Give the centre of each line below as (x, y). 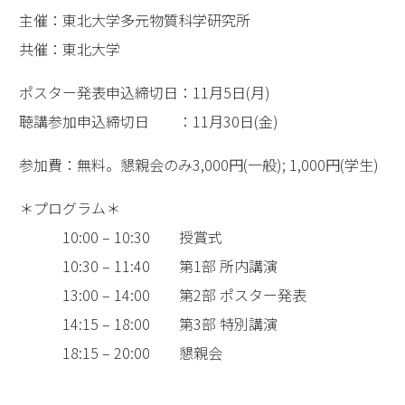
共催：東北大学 (62, 49)
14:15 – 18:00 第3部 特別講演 (141, 324)
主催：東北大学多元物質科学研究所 (127, 20)
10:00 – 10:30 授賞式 (113, 237)
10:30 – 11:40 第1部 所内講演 (141, 266)
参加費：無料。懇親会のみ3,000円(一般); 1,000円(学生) (192, 165)
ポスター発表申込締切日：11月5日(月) (137, 93)
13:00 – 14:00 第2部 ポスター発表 (155, 295)
